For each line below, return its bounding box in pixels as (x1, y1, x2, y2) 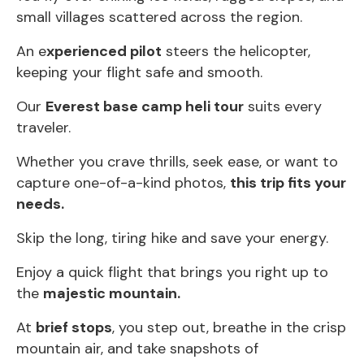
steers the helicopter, (162, 41, 310, 61)
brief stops (36, 317, 112, 337)
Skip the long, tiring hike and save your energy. (16, 227, 328, 248)
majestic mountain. (43, 283, 180, 303)
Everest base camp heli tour (45, 96, 244, 116)
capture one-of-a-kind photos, (16, 172, 230, 193)
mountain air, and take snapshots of (16, 338, 258, 358)
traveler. (16, 117, 71, 137)
